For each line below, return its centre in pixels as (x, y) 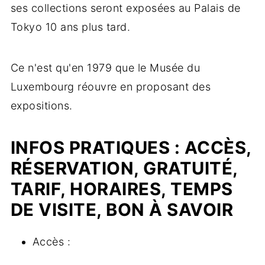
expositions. (41, 106)
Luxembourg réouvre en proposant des (111, 87)
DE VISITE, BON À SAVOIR (122, 210)
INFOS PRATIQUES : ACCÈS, (131, 148)
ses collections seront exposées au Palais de (125, 8)
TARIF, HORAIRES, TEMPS (122, 189)
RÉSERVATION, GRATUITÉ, (124, 169)
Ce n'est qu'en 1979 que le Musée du (105, 68)
